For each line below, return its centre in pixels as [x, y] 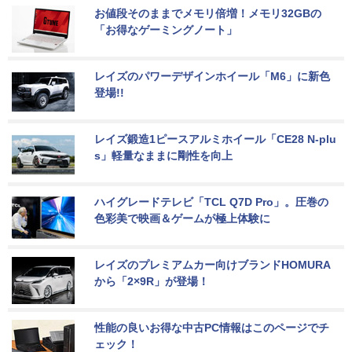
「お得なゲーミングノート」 [166, 29]
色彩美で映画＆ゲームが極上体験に [182, 218]
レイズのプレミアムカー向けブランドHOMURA [213, 264]
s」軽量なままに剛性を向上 [163, 155]
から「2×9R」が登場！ [152, 281]
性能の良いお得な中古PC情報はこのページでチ [212, 327]
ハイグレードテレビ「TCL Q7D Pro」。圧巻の [211, 202]
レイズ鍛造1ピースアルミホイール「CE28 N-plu [215, 139]
